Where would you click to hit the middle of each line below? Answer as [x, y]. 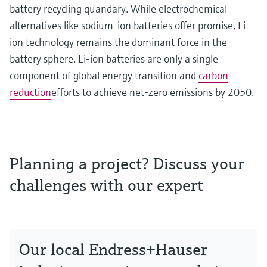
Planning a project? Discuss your [127, 163]
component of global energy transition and [104, 75]
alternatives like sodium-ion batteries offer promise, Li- [130, 25]
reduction [30, 92]
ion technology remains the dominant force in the [118, 42]
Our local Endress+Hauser [113, 249]
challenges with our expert [106, 185]
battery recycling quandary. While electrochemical [118, 8]
